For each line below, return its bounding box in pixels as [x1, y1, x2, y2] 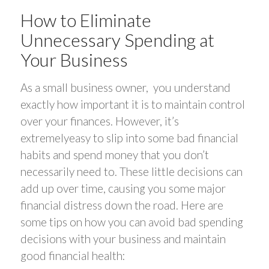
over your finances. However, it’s [20, 114, 179, 128]
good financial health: [20, 249, 125, 263]
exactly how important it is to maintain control [20, 97, 245, 112]
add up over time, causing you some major [20, 181, 226, 196]
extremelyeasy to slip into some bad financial [20, 131, 238, 145]
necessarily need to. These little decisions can [20, 165, 243, 179]
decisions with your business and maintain [20, 232, 226, 246]
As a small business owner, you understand [20, 80, 231, 95]
